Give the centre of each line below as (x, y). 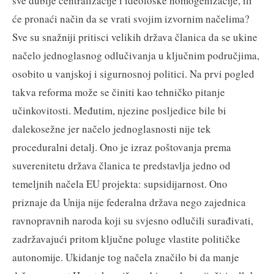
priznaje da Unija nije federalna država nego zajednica (129, 202)
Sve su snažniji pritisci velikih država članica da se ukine (135, 37)
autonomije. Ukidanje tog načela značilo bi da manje (126, 257)
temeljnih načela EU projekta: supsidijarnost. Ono (120, 183)
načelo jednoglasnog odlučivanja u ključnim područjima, (136, 55)
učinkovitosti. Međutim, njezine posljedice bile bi (119, 110)
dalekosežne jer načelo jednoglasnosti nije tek (112, 128)
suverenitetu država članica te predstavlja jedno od (121, 165)
